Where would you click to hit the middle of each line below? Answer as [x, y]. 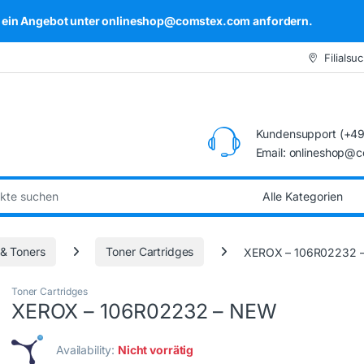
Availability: [87, 350]
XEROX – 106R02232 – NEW [144, 312]
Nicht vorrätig [156, 350]
